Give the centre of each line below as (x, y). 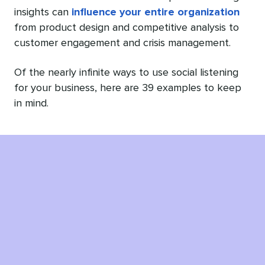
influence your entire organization (156, 12)
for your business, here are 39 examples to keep (128, 88)
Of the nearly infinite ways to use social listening (126, 72)
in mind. (31, 103)
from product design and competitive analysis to (127, 28)
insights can (43, 12)
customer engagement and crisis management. (122, 43)
